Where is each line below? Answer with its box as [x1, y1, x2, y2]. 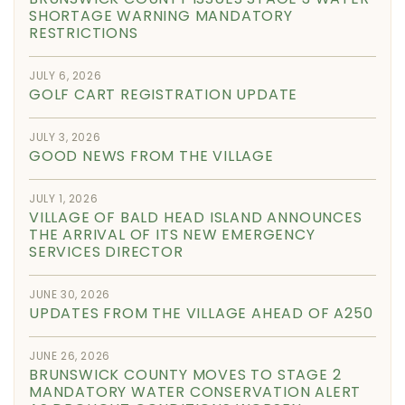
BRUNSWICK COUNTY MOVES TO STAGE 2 [29, 363, 342, 385]
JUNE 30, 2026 [29, 286, 110, 302]
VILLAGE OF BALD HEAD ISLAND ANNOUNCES [29, 206, 363, 228]
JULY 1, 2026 [29, 190, 99, 206]
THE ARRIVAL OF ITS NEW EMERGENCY [29, 223, 316, 245]
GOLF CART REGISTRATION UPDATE [29, 83, 298, 105]
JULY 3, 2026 [29, 128, 101, 145]
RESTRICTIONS [29, 22, 138, 43]
